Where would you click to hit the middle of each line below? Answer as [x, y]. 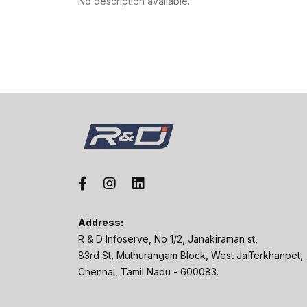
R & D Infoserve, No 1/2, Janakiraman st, [168, 239]
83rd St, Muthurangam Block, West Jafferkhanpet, [191, 255]
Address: [101, 222]
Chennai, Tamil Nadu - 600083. [148, 272]
